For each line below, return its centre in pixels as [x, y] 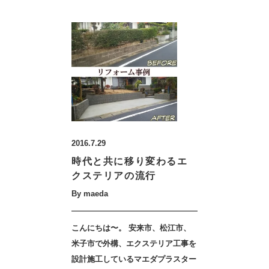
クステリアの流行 [114, 176]
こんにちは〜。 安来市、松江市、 [131, 228]
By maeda [90, 194]
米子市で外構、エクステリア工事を [134, 243]
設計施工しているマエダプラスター [134, 259]
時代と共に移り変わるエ [130, 161]
